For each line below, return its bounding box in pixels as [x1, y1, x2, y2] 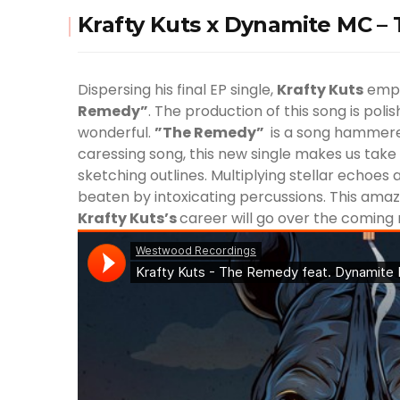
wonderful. [78, 122, 154, 143]
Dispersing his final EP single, [78, 79, 277, 100]
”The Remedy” [154, 122, 267, 143]
